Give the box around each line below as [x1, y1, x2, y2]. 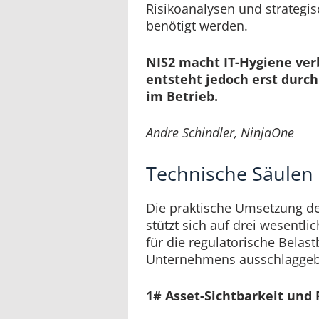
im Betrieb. [146, 87, 218, 105]
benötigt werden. [146, 16, 248, 34]
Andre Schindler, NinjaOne [146, 123, 294, 141]
